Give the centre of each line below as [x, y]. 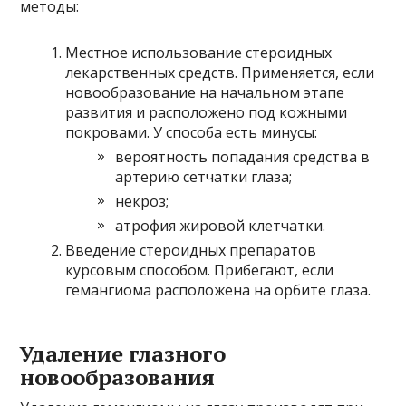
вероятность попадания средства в [243, 156]
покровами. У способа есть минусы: [192, 132]
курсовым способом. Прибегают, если [200, 270]
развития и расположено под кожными [207, 112]
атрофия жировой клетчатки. [221, 225]
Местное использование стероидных [199, 52]
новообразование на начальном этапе [205, 92]
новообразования [118, 377]
